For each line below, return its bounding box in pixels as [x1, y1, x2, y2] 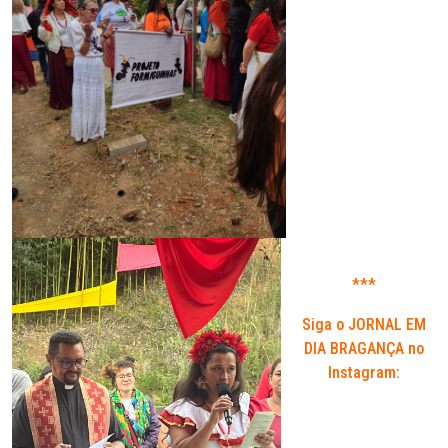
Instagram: [327, 363, 400, 383]
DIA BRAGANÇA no [303, 339, 424, 359]
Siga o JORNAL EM [301, 315, 426, 335]
